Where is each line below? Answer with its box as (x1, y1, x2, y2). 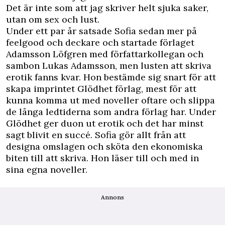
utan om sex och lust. (6, 13, 99, 25)
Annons (101, 193, 124, 201)
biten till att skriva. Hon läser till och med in (6, 152, 199, 164)
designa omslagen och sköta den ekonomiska (6, 140, 203, 152)
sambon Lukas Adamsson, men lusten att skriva (6, 59, 211, 71)
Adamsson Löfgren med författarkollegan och (6, 48, 203, 60)
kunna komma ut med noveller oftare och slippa (6, 94, 215, 106)
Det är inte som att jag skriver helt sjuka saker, (6, 2, 208, 14)
